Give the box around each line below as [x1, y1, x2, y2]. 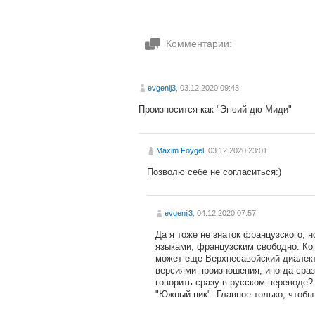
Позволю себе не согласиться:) [147, 166, 281, 177]
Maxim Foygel [156, 146, 204, 155]
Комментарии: [166, 37, 232, 49]
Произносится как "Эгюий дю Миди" [139, 103, 292, 115]
